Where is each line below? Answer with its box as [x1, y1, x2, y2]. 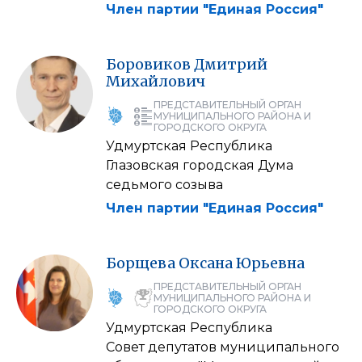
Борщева [106, 253, 175, 272]
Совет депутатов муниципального [106, 339, 339, 355]
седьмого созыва [106, 176, 223, 192]
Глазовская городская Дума [106, 157, 293, 173]
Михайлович [106, 71, 205, 90]
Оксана [179, 253, 233, 272]
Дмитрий [194, 54, 267, 74]
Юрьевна [236, 253, 305, 272]
